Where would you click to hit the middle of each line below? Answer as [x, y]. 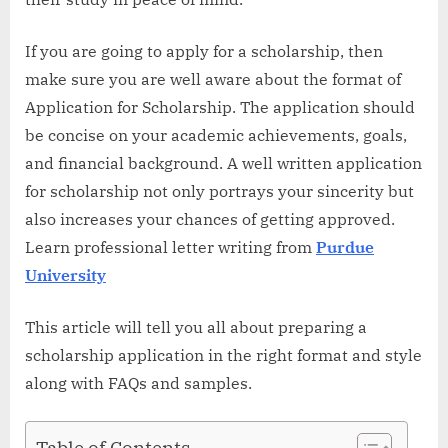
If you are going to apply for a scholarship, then [204, 51]
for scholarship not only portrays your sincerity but [219, 191]
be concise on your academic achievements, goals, [216, 135]
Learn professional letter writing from [170, 247]
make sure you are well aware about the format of [213, 79]
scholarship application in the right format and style [223, 355]
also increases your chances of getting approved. [210, 219]
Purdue [345, 247]
